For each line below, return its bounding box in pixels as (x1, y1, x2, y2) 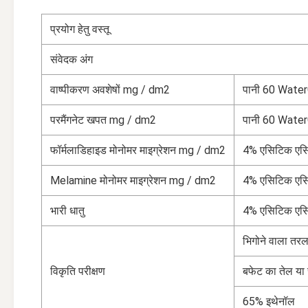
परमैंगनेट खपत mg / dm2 (50, 113, 156, 126)
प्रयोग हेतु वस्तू (50, 23, 109, 36)
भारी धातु (50, 204, 85, 217)
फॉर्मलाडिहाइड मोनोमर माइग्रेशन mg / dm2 (50, 144, 225, 157)
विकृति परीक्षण (50, 265, 105, 278)
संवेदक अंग (50, 53, 93, 66)
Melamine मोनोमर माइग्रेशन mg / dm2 (50, 174, 216, 187)
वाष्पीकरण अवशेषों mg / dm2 (50, 83, 170, 96)
